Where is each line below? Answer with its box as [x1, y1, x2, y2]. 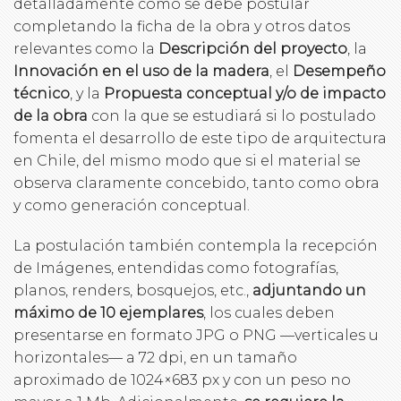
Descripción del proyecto [155, 39, 347, 57]
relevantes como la [13, 39, 155, 57]
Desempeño [293, 62, 386, 80]
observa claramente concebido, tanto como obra [13, 174, 380, 192]
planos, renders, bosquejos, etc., [13, 281, 252, 299]
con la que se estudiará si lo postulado [88, 107, 376, 124]
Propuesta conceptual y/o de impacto [104, 84, 386, 102]
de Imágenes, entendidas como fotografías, [13, 259, 338, 277]
